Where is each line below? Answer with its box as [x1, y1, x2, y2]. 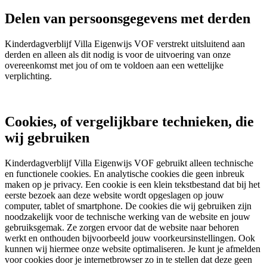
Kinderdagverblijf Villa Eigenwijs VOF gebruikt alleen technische [5, 157, 253, 168]
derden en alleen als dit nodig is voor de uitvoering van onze [5, 49, 231, 60]
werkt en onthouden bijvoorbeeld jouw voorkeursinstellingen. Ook [5, 232, 255, 243]
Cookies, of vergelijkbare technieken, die [5, 113, 254, 129]
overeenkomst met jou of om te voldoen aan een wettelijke [5, 60, 223, 70]
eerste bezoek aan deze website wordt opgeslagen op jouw [5, 190, 224, 200]
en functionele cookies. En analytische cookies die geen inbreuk [5, 168, 244, 179]
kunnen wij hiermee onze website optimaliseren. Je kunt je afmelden [5, 243, 260, 254]
